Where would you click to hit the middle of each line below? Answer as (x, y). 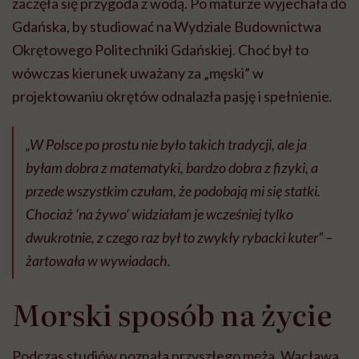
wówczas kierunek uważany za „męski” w (138, 73)
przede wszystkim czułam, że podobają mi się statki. (173, 191)
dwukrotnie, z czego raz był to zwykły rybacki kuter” (174, 238)
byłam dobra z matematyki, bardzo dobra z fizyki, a (172, 168)
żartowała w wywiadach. (98, 261)
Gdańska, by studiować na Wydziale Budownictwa (167, 27)
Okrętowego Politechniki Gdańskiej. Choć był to (160, 50)
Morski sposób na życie (172, 314)
